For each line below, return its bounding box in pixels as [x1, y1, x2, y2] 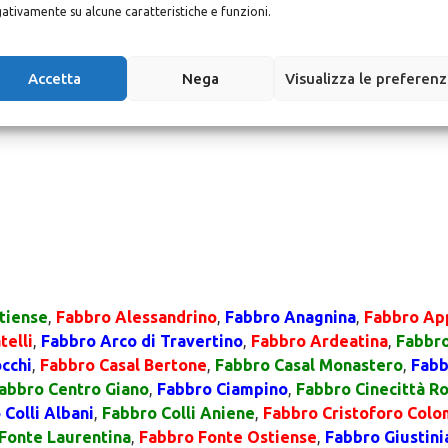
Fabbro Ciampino [157, 380, 288, 398]
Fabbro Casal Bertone [40, 356, 207, 374]
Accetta [27, 69, 81, 87]
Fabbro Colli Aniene [102, 404, 255, 422]
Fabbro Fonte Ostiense [139, 428, 317, 446]
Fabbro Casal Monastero [215, 356, 403, 374]
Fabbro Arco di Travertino [41, 332, 243, 350]
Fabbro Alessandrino [56, 308, 217, 326]
